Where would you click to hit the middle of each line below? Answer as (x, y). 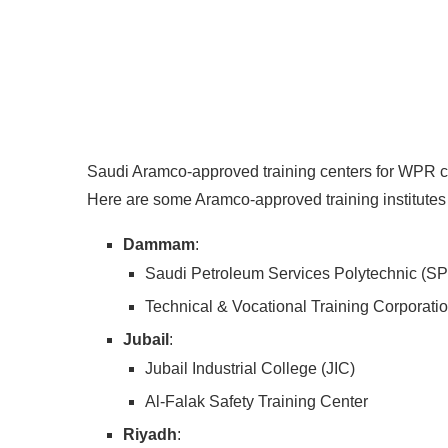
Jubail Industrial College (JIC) (250, 368)
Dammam (159, 244)
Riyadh (150, 434)
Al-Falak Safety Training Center (256, 401)
